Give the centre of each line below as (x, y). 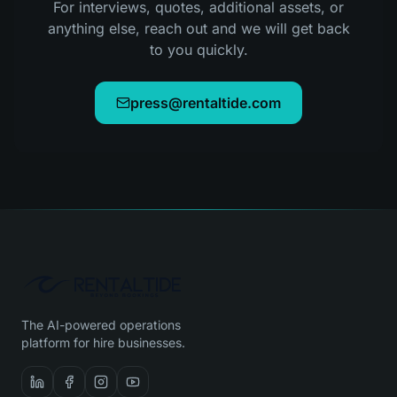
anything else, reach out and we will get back (198, 28)
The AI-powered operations (101, 325)
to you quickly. (198, 50)
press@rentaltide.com (206, 103)
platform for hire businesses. (103, 343)
